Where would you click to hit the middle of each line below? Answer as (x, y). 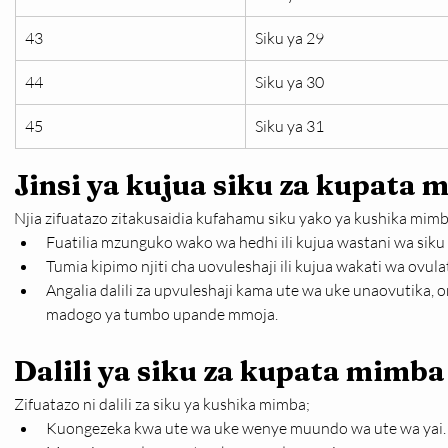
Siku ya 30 (289, 82)
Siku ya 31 (289, 126)
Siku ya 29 (289, 38)
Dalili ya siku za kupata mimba (229, 371)
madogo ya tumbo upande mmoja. (162, 314)
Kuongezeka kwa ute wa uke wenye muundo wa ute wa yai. (246, 428)
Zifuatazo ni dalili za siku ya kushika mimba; (162, 404)
